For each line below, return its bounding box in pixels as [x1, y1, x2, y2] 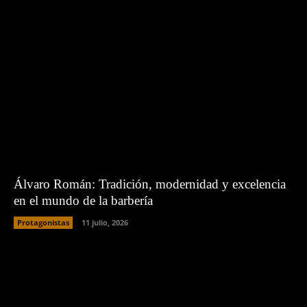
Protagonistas [17, 217, 69, 228]
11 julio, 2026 [82, 217, 128, 228]
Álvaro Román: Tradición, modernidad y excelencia [14, 176, 286, 191]
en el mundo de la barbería [14, 193, 153, 208]
